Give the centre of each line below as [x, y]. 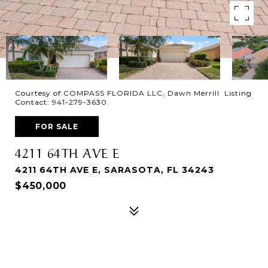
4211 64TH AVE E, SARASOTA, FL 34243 [115, 170]
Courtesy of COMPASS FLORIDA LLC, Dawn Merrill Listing [133, 93]
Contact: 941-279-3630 [62, 102]
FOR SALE [57, 127]
